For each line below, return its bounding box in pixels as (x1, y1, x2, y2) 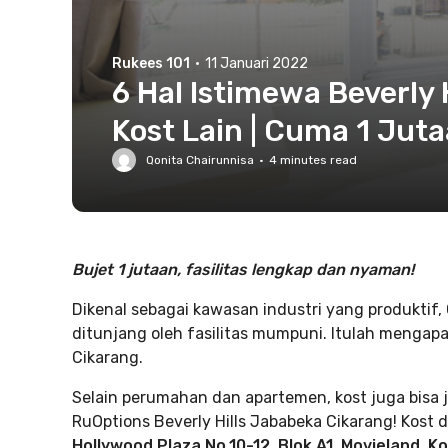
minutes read (277, 153, 357, 167)
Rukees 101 (112, 55, 190, 72)
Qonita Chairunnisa (146, 153, 254, 167)
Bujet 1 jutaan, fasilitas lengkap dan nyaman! (72, 260, 414, 279)
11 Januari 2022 (205, 55, 308, 72)
